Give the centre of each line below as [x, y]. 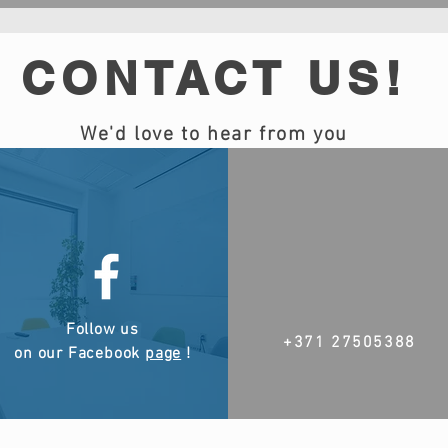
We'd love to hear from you [214, 135]
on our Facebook [79, 354]
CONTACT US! [214, 78]
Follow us [102, 330]
